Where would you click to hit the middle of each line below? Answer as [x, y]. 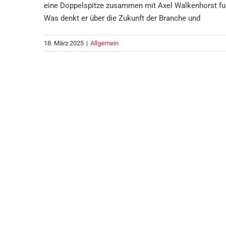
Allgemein [104, 43]
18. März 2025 [64, 43]
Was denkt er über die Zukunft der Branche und [122, 18]
